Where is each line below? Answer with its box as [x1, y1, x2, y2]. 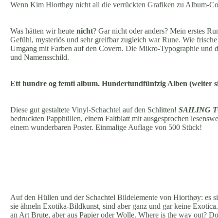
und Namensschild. [10, 53, 69, 61]
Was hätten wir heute [10, 26, 76, 35]
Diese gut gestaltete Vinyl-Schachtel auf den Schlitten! [10, 105, 179, 114]
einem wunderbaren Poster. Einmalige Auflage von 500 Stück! [10, 123, 202, 131]
